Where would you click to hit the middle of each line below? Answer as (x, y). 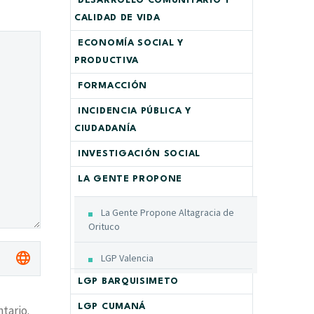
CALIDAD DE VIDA (117, 18)
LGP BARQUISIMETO (129, 281)
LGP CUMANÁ (112, 307)
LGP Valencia (127, 258)
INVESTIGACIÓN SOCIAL (139, 154)
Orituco (104, 226)
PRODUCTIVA (107, 61)
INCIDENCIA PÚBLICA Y (135, 111)
